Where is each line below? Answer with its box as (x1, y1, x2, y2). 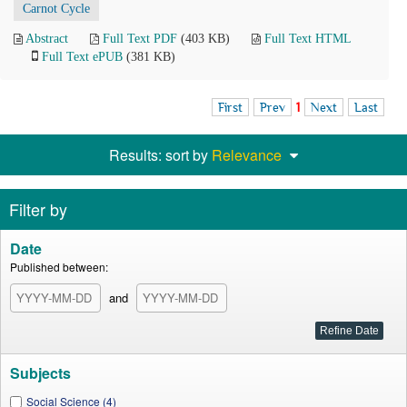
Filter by (9, 197, 67, 221)
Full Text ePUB (42, 50, 123, 64)
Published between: (10, 259, 108, 274)
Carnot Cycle (23, 2, 90, 15)
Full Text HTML (264, 32, 351, 45)
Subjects (10, 362, 71, 383)
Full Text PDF (103, 32, 177, 45)
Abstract (25, 32, 68, 45)
